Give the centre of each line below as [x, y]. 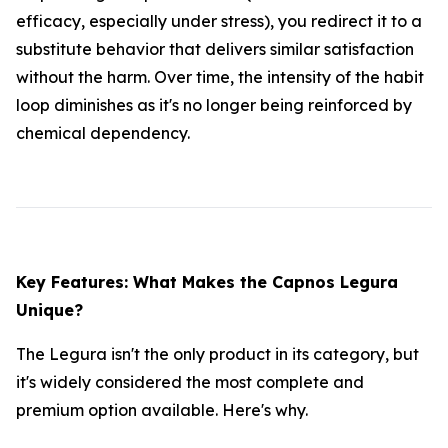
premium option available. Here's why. [162, 410]
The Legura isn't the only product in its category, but [217, 354]
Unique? [49, 310]
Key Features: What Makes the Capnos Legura [207, 282]
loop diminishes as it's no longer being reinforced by [214, 105]
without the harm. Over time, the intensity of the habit [220, 77]
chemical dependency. [103, 133]
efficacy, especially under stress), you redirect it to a [219, 21]
